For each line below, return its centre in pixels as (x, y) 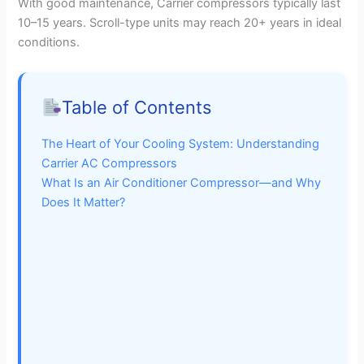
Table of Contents (137, 107)
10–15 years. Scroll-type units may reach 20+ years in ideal (180, 22)
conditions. (49, 42)
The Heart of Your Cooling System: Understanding (181, 143)
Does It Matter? (84, 202)
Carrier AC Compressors (110, 163)
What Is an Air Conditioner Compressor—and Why (182, 182)
